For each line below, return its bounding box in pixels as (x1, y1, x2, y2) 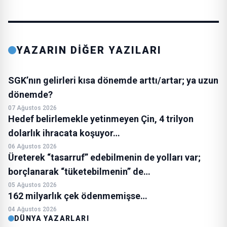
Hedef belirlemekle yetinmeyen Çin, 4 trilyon (8, 113, 194, 124)
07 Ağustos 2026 (8, 104, 57, 111)
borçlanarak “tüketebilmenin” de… (8, 166, 150, 177)
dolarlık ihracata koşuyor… (8, 128, 120, 138)
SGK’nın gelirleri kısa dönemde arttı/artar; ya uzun (8, 75, 218, 86)
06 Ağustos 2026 (8, 143, 57, 150)
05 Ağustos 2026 (8, 181, 57, 188)
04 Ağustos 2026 (8, 206, 57, 213)
